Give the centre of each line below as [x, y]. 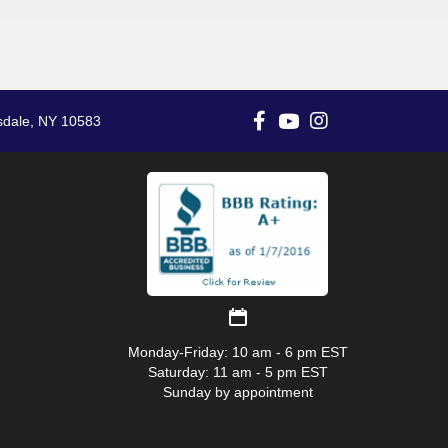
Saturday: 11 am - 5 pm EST [237, 372]
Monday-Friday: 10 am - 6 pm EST [237, 352]
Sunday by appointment [237, 392]
